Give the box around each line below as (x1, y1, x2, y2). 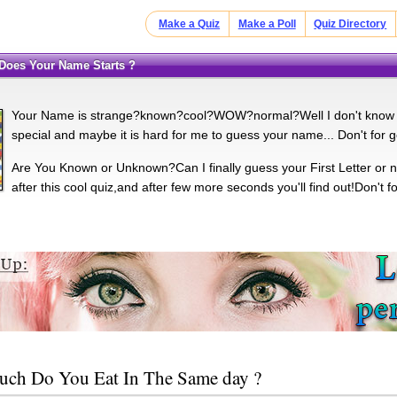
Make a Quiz (159, 18, 221, 30)
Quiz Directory (314, 18, 387, 30)
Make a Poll (237, 18, 296, 30)
